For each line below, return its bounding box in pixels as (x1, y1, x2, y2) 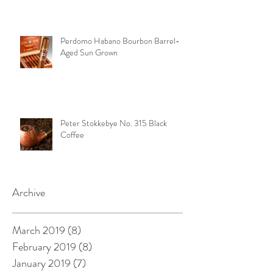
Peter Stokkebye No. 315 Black (60, 116, 167, 129)
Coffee (60, 128, 84, 141)
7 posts (86, 255, 117, 271)
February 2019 (12, 238, 76, 255)
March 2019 (12, 222, 65, 238)
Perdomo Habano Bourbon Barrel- (60, 34, 180, 47)
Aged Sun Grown (60, 46, 118, 58)
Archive (12, 184, 45, 200)
